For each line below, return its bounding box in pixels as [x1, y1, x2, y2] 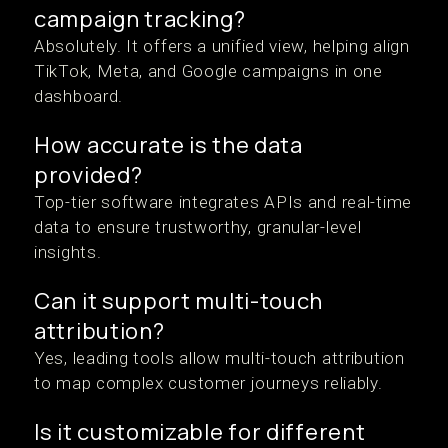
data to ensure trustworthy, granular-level [34, 217, 362, 237]
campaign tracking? [34, 4, 246, 34]
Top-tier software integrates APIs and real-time [34, 192, 412, 212]
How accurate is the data [34, 130, 303, 160]
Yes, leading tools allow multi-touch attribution [34, 348, 405, 368]
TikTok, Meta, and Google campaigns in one [34, 61, 383, 81]
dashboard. [34, 86, 123, 106]
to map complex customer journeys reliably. [34, 373, 383, 393]
